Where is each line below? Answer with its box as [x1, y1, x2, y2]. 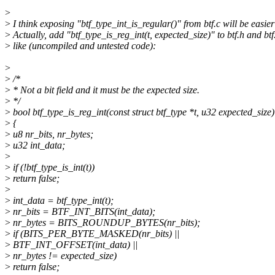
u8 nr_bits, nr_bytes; [10, 129, 93, 140]
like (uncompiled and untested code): [10, 41, 156, 52]
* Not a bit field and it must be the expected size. [10, 85, 199, 96]
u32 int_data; [10, 140, 65, 151]
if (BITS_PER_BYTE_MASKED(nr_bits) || [10, 228, 179, 239]
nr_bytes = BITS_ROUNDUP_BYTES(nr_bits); [10, 217, 200, 228]
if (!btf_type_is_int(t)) [10, 162, 95, 173]
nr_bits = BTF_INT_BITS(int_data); [10, 206, 155, 217]
